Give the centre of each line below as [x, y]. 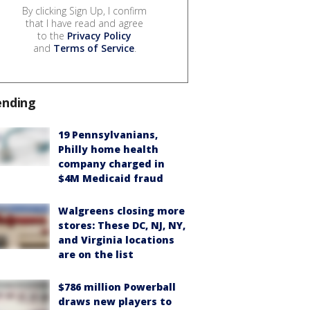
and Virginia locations [116, 239]
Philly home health [108, 149]
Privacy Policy [99, 35]
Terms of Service [93, 48]
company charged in [111, 163]
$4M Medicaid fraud [111, 178]
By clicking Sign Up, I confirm [84, 10]
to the [52, 35]
